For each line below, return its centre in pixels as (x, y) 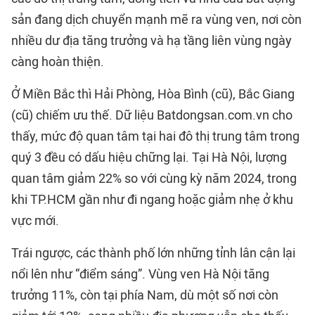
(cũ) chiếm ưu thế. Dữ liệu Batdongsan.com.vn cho (152, 116)
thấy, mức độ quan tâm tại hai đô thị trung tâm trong (155, 137)
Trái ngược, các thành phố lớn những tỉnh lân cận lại (153, 253)
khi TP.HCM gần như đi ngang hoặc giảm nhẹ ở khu (152, 200)
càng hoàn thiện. (58, 62)
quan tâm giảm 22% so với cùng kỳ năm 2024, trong (154, 179)
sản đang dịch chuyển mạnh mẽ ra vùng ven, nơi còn (156, 20)
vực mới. (35, 221)
